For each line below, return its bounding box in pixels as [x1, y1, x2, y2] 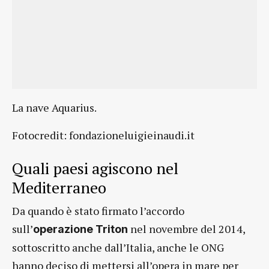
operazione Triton [33, 223, 128, 236]
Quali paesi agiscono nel [12, 158, 178, 179]
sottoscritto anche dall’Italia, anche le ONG [12, 240, 224, 255]
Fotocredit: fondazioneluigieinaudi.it [12, 128, 195, 143]
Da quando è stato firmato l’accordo [12, 204, 184, 219]
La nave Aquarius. [12, 100, 97, 115]
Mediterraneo [12, 177, 106, 198]
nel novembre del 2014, [128, 222, 245, 237]
